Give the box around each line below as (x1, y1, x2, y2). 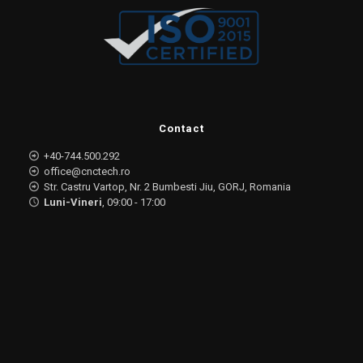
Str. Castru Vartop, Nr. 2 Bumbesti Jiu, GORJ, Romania (41, 181, 292, 194)
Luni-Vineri (44, 196, 103, 209)
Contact (159, 122, 204, 135)
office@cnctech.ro (41, 165, 131, 178)
